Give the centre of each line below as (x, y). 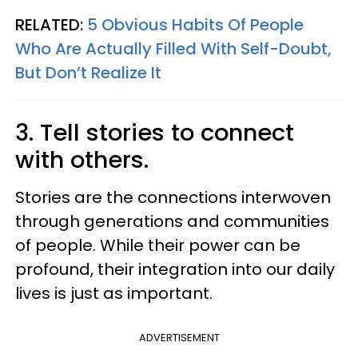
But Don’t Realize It (88, 73)
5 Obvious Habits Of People (195, 25)
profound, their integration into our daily (175, 269)
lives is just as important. (116, 293)
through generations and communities (172, 221)
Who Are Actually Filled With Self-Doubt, (173, 49)
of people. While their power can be (158, 245)
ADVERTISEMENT (179, 338)
